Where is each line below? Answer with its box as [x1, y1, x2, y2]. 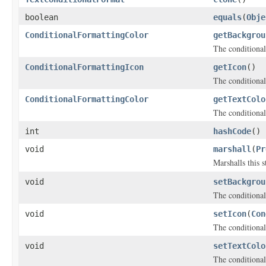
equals [213, 12, 242, 22]
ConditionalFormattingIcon [25, 62, 144, 72]
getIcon [213, 62, 246, 72]
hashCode [213, 126, 251, 136]
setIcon [213, 209, 246, 218]
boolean [25, 12, 58, 22]
